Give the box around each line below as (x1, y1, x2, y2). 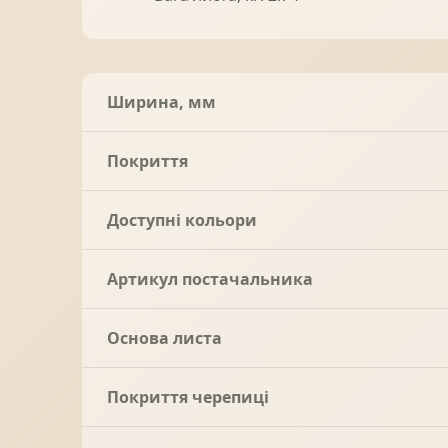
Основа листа (107, 326, 222, 349)
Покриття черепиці (107, 385, 269, 408)
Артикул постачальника (107, 267, 313, 290)
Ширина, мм (107, 90, 216, 113)
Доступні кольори (107, 208, 257, 231)
